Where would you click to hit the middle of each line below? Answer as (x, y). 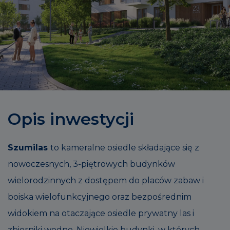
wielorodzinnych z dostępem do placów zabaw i (106, 180)
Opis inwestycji (71, 119)
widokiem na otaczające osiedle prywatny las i (101, 213)
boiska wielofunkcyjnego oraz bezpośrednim (100, 197)
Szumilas (29, 147)
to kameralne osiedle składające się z (125, 147)
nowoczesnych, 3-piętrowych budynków (91, 164)
